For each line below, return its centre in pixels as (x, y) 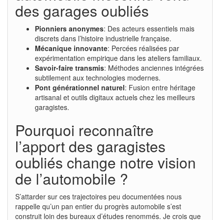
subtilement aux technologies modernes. (98, 77)
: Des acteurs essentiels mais (149, 28)
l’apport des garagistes (90, 146)
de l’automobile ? (72, 178)
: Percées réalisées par (143, 48)
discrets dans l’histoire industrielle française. (103, 38)
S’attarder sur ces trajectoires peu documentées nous (98, 196)
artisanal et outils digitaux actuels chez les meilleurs (115, 97)
